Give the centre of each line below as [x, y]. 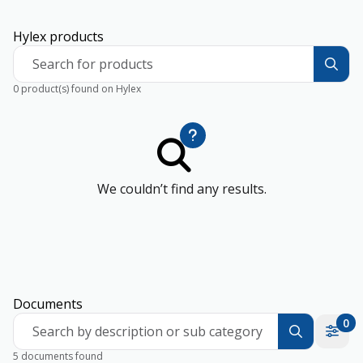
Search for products [93, 64]
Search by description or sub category [147, 331]
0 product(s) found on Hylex [77, 89]
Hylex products [58, 36]
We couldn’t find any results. [181, 189]
